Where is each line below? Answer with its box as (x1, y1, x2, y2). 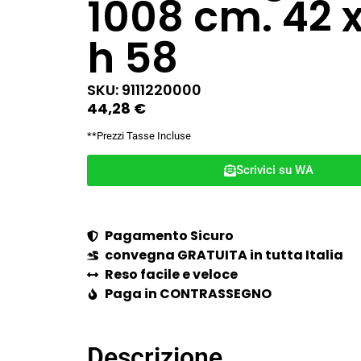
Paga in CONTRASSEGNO (105, 284, 272, 303)
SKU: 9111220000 (86, 80, 201, 101)
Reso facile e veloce (105, 264, 239, 284)
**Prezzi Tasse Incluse (86, 129, 191, 142)
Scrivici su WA (235, 162, 313, 177)
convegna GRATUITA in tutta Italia (105, 245, 344, 264)
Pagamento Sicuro (105, 226, 234, 245)
